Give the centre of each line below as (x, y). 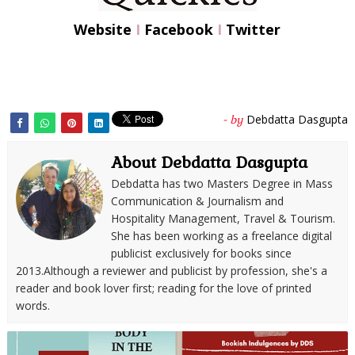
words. (32, 306)
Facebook (179, 30)
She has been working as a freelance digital (221, 236)
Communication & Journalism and (197, 201)
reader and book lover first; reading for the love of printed (163, 288)
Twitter (254, 30)
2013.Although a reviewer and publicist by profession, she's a (171, 271)
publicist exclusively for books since (201, 254)
